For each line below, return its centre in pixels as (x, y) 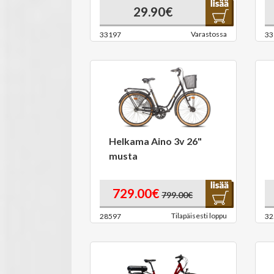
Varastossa (209, 34)
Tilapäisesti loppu (199, 216)
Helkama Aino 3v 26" (155, 141)
